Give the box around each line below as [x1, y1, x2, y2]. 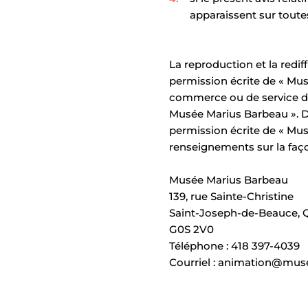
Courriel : [169, 256, 218, 269]
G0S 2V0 [169, 223, 214, 236]
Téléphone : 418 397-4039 [169, 239, 300, 253]
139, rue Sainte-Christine [169, 190, 294, 203]
